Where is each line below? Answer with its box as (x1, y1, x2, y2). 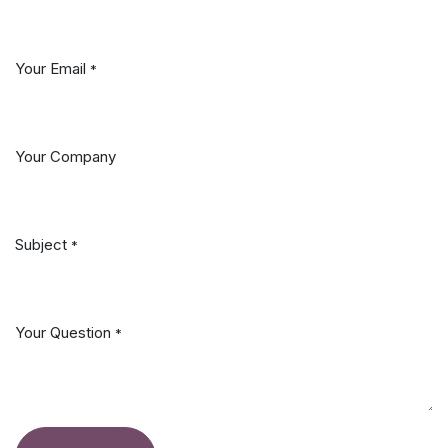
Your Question (15, 323, 111, 342)
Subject (15, 235, 67, 254)
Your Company (15, 147, 116, 166)
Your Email (15, 59, 86, 78)
